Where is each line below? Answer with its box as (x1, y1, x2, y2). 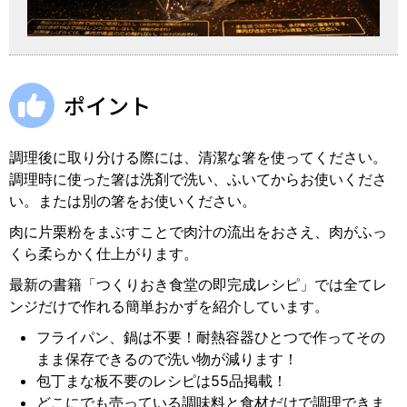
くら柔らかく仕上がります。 (9, 243, 198, 263)
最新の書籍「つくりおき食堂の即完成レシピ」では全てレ (9, 274, 387, 293)
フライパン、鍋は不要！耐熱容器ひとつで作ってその (36, 327, 385, 346)
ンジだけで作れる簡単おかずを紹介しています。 (9, 296, 329, 315)
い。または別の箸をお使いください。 (9, 191, 256, 210)
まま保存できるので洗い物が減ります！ (36, 349, 298, 368)
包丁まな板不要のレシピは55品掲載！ (36, 371, 287, 390)
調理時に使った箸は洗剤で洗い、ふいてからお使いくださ (9, 169, 387, 188)
